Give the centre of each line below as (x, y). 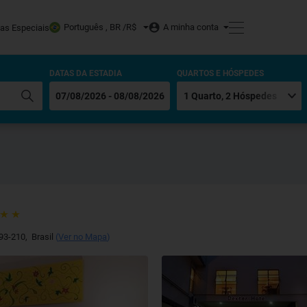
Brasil (42, 237)
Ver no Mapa (83, 237)
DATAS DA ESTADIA (86, 73)
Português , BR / (95, 27)
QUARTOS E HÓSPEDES (220, 73)
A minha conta (191, 27)
